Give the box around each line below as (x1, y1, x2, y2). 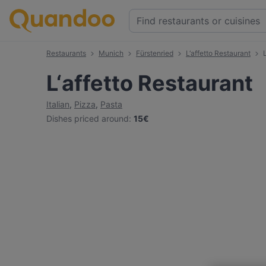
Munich (99, 49, 123, 58)
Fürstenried (136, 49, 173, 58)
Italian (46, 99, 69, 109)
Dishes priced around (46, 113, 129, 123)
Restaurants (46, 49, 86, 58)
